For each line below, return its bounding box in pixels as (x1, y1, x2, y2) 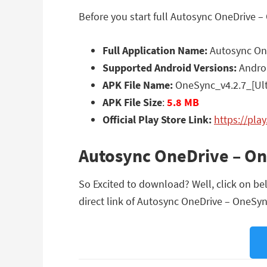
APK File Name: (103, 78, 173, 92)
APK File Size (103, 95, 162, 109)
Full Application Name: (103, 44, 207, 57)
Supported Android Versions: (103, 61, 237, 74)
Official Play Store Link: (103, 113, 212, 126)
